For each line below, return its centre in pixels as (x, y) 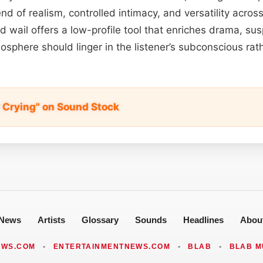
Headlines (203, 220)
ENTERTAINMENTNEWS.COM (112, 246)
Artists (51, 220)
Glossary (100, 220)
